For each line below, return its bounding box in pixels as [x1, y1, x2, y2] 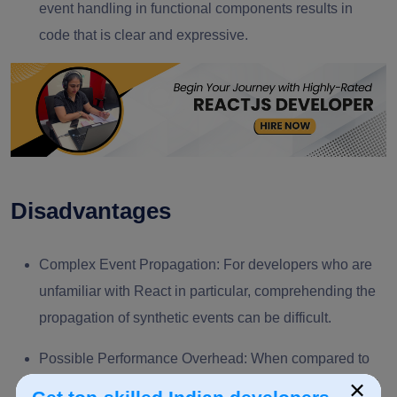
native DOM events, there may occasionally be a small [39, 378, 378, 393]
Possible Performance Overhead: [39, 351, 247, 367]
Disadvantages [11, 198, 171, 225]
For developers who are [220, 257, 372, 273]
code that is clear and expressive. [39, 27, 248, 43]
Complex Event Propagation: [39, 257, 220, 273]
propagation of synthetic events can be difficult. [39, 310, 331, 326]
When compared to [247, 351, 370, 367]
